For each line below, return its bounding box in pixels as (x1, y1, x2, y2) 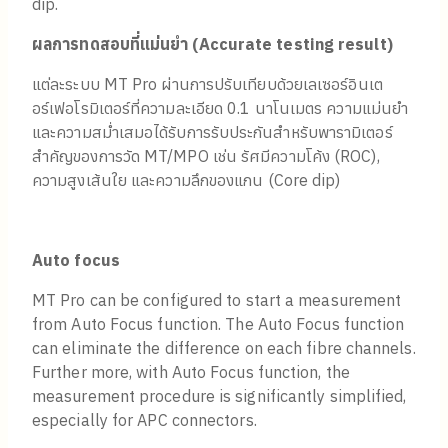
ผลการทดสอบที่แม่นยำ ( (32, 34, 199, 55)
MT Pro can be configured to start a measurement (32, 290, 402, 311)
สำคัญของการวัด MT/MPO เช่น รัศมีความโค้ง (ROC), (32, 146, 380, 167)
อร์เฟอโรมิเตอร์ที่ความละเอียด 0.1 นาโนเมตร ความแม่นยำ (32, 98, 409, 119)
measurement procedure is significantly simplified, (32, 386, 407, 407)
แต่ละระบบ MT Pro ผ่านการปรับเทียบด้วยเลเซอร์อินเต (32, 74, 383, 95)
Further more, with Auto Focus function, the (32, 362, 350, 383)
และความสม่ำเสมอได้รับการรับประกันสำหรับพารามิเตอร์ (32, 122, 393, 143)
